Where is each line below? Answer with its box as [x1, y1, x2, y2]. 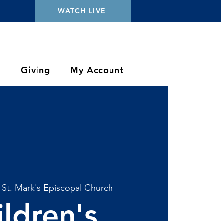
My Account [70, 64, 124, 75]
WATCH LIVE [57, 6, 106, 15]
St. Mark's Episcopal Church [2, 182, 113, 193]
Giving [21, 64, 50, 75]
